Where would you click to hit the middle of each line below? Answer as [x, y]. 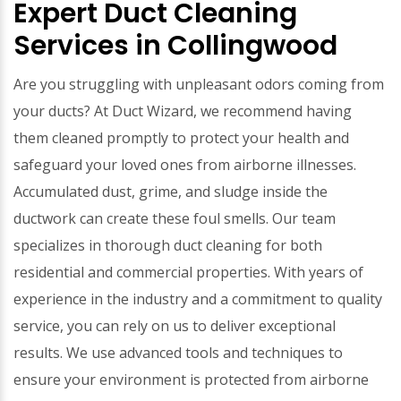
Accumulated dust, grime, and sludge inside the [171, 192]
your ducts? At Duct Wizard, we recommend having [183, 111]
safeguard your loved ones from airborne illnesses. [185, 165]
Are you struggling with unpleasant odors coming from [199, 84]
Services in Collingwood [175, 46]
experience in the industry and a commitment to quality [198, 299]
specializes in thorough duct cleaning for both [168, 245]
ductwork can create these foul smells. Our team [175, 218]
